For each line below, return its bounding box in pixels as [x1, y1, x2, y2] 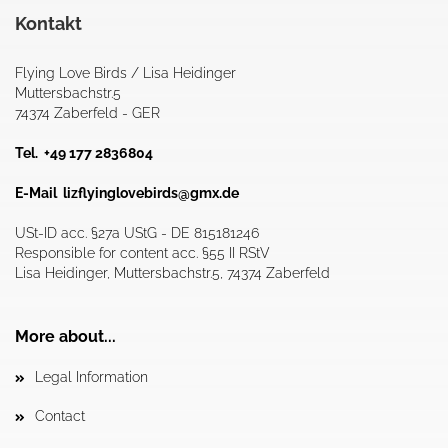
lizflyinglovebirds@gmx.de [63, 185, 242, 201]
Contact [35, 408, 85, 424]
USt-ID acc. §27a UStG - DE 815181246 [15, 225, 259, 241]
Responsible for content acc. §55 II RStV [15, 245, 270, 261]
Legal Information [35, 369, 148, 385]
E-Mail [15, 185, 63, 201]
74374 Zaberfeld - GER [15, 105, 160, 121]
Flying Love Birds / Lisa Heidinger [15, 65, 236, 81]
